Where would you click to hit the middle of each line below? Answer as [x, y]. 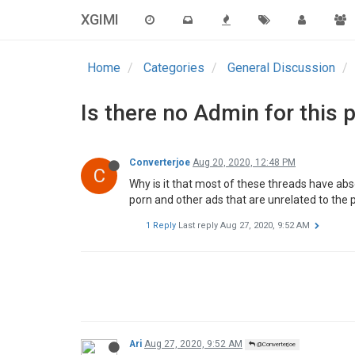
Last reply [199, 225]
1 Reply [161, 225]
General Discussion [281, 68]
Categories [174, 68]
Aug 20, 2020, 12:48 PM [244, 162]
